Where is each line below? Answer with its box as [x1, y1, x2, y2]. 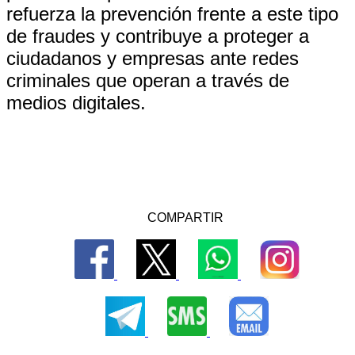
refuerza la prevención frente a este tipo [6, 3, 338, 25]
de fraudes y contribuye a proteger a [6, 25, 309, 47]
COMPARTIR [147, 211, 223, 224]
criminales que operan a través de [6, 70, 289, 91]
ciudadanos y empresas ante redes [6, 48, 299, 69]
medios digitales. [6, 92, 146, 113]
